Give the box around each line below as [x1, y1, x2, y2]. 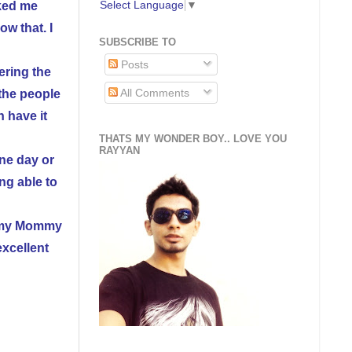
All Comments [118, 86, 190, 99]
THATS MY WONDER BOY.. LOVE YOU [99, 132, 287, 145]
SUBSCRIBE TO [99, 36, 176, 49]
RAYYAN [99, 144, 140, 156]
